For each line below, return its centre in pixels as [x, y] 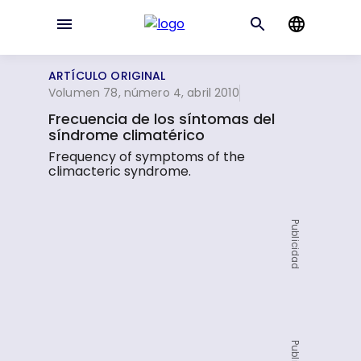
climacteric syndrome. [120, 171]
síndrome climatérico [127, 135]
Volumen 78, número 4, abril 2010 [144, 93]
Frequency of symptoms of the [147, 157]
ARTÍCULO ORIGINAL [107, 76]
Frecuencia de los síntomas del [162, 119]
